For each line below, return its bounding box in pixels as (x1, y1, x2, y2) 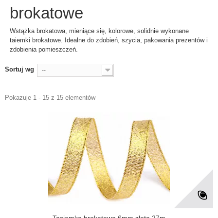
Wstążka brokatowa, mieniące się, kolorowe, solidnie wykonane (10, 27, 189, 35)
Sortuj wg (5, 66, 34, 73)
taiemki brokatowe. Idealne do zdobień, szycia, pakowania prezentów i (10, 36, 208, 44)
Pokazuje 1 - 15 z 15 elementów (5, 94, 95, 101)
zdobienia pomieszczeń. (10, 46, 78, 53)
